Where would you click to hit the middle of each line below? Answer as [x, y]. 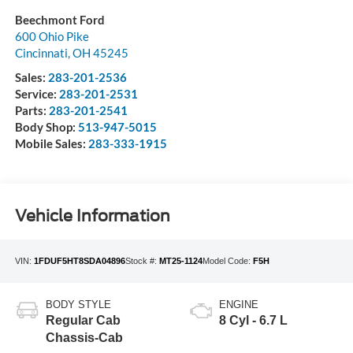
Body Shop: [46, 127]
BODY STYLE [78, 304]
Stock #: [142, 261]
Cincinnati [41, 53]
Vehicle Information [92, 216]
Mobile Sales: [51, 144]
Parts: [32, 111]
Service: [37, 94]
